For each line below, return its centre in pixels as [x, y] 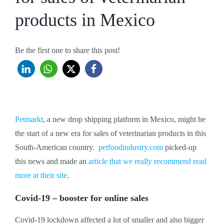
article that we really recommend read [147, 161]
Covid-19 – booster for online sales [82, 198]
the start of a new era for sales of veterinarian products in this [110, 133]
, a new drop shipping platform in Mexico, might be [124, 119]
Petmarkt [29, 119]
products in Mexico [85, 20]
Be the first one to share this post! [67, 50]
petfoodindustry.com [131, 147]
